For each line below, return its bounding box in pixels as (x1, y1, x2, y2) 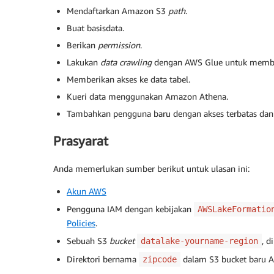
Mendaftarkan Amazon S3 (67, 5, 168, 16)
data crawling (98, 56, 152, 67)
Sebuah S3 (67, 235, 109, 246)
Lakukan (67, 56, 98, 67)
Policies (67, 217, 95, 228)
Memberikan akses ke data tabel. (67, 73, 190, 84)
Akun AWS (67, 185, 106, 196)
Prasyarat (53, 133, 108, 149)
